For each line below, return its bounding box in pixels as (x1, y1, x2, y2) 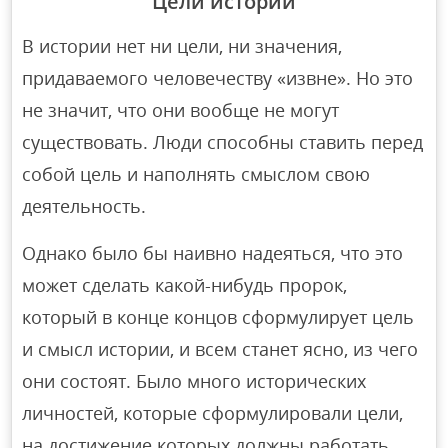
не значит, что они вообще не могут (22, 98, 340, 123)
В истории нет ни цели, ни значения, (22, 34, 343, 59)
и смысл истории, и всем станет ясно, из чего (22, 337, 419, 362)
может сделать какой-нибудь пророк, (22, 273, 348, 298)
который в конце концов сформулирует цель (22, 305, 415, 330)
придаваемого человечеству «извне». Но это (22, 66, 414, 91)
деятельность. (22, 194, 147, 219)
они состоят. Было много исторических (22, 369, 367, 394)
